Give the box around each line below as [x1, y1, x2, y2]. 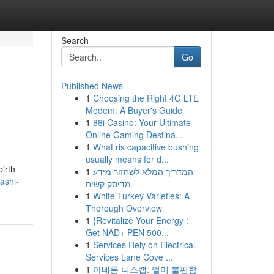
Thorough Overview [85, 202, 162, 214]
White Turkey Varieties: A [92, 190, 190, 202]
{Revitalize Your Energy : [92, 214, 188, 226]
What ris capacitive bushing [92, 141, 199, 153]
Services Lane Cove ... [85, 251, 173, 263]
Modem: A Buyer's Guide [85, 104, 182, 116]
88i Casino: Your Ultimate [92, 116, 191, 128]
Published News [61, 80, 123, 92]
